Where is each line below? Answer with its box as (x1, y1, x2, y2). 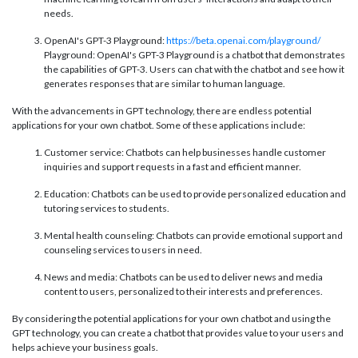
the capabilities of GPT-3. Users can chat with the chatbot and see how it (44, 63, 344, 76)
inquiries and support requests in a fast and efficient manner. (44, 161, 301, 173)
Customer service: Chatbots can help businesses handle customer (44, 146, 326, 159)
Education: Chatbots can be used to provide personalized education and (44, 188, 346, 201)
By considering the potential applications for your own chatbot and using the (12, 312, 331, 325)
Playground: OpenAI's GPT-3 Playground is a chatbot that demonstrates (44, 49, 345, 62)
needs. (44, 7, 74, 20)
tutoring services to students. (44, 202, 169, 215)
